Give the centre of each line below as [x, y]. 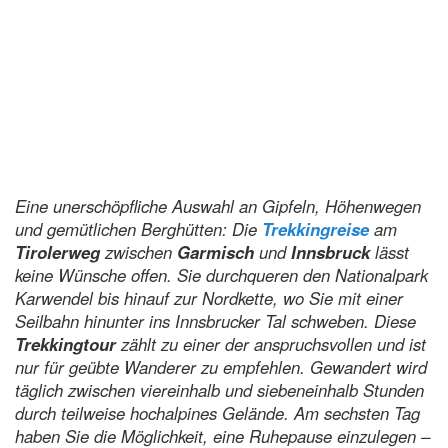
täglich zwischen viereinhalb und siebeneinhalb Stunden [219, 390]
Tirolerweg [57, 252]
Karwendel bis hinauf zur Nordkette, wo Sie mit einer [209, 298]
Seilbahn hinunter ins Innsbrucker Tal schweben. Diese [215, 321]
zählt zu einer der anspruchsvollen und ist [271, 344]
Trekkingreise [315, 229]
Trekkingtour [65, 344]
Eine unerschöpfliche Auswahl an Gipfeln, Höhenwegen [218, 206]
